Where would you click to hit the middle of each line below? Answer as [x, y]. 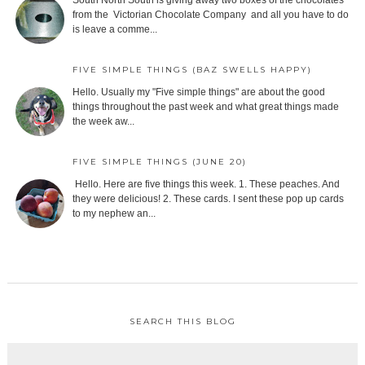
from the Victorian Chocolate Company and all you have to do [210, 15]
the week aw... [103, 122]
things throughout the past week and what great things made [205, 107]
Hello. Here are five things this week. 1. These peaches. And [206, 185]
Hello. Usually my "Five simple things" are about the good [198, 92]
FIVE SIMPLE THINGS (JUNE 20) [159, 162]
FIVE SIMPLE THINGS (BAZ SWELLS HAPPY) [192, 70]
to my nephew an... [114, 214]
